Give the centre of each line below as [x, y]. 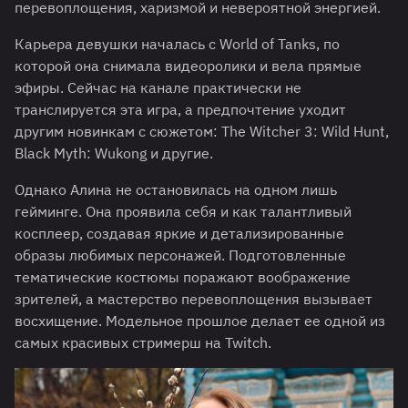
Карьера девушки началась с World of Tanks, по [177, 44]
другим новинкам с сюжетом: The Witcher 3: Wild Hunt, [202, 132]
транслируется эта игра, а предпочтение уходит [180, 110]
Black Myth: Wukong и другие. [114, 153]
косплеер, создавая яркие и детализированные [179, 234]
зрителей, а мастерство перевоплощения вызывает [194, 299]
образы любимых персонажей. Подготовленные [180, 255]
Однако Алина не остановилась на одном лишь [176, 190]
